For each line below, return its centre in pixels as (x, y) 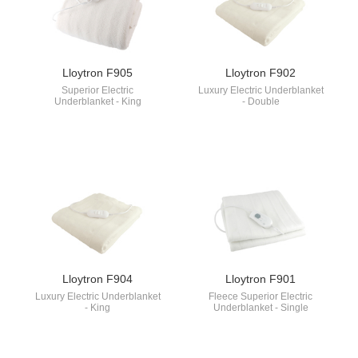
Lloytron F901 (261, 278)
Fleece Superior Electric (261, 296)
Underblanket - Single (261, 307)
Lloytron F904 (97, 278)
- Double (261, 101)
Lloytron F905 (97, 72)
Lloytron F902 (261, 72)
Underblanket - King (97, 101)
